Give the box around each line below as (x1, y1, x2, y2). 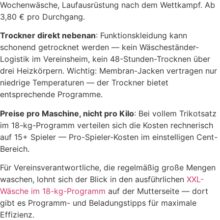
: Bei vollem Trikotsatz (134, 108, 217, 118)
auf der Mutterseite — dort (106, 186, 208, 196)
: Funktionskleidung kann (96, 30, 187, 41)
